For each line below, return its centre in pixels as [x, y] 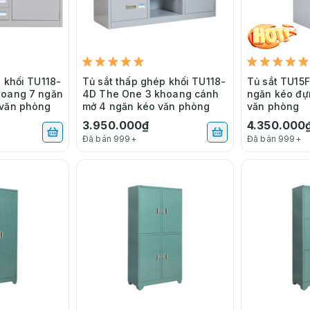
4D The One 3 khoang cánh [151, 93]
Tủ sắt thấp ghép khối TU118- [154, 81]
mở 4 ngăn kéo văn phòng [146, 106]
